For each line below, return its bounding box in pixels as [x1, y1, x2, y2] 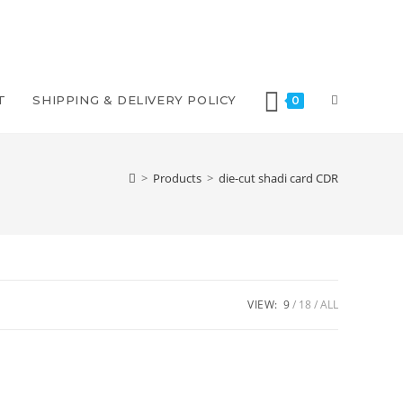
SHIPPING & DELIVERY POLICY [32, 93, 237, 107]
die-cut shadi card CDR [219, 170, 338, 186]
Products [153, 170, 201, 186]
